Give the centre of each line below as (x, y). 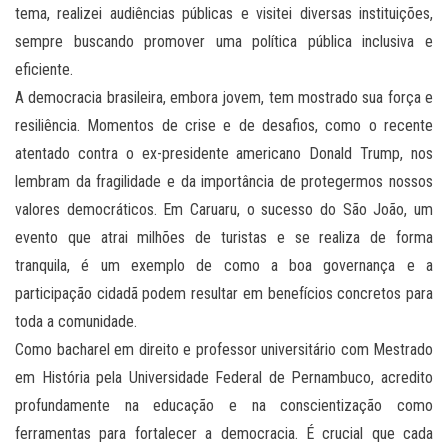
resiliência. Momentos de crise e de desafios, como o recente (224, 126)
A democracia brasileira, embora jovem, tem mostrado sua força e (224, 98)
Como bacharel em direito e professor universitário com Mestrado (224, 350)
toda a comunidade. (76, 322)
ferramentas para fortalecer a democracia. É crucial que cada (224, 434)
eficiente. (44, 70)
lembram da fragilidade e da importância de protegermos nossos (224, 182)
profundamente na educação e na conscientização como (224, 406)
